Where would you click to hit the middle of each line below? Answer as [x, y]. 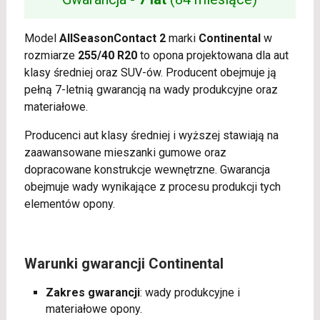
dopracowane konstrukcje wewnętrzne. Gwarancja [147, 170]
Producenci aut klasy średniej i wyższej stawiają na [151, 136]
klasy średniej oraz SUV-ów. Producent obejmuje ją [150, 73]
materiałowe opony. [94, 309]
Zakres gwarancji [92, 293]
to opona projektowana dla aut [212, 56]
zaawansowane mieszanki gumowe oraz [125, 153]
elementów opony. [69, 204]
